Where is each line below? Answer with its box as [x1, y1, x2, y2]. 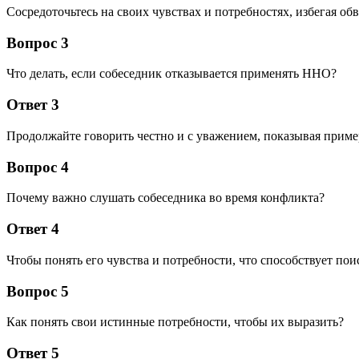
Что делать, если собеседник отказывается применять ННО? [6, 67, 337, 81]
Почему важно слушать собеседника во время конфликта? [6, 191, 325, 205]
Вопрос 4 [6, 158, 69, 175]
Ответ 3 [6, 96, 59, 114]
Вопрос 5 [6, 282, 69, 300]
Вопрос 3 [6, 34, 69, 51]
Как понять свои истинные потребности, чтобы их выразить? [6, 315, 344, 329]
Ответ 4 [6, 220, 59, 238]
